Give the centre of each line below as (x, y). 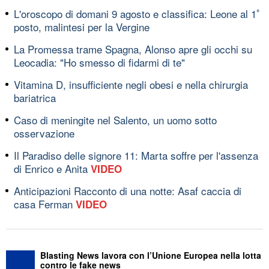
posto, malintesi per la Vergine (82, 26)
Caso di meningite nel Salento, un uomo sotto (115, 119)
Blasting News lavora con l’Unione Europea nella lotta (151, 255)
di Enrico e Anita (52, 168)
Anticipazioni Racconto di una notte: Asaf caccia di (128, 190)
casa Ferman (45, 204)
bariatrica (35, 97)
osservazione (44, 133)
